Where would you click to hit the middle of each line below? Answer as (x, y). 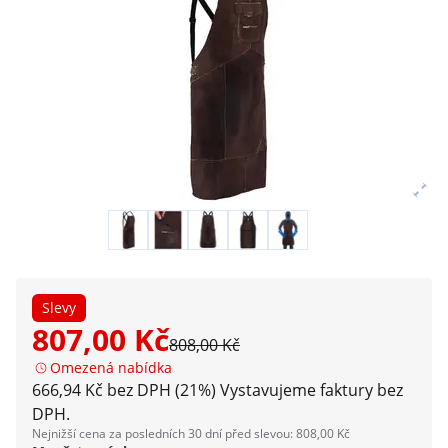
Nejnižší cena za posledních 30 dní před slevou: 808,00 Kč (191, 433)
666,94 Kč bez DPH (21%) (124, 390)
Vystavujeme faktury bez (311, 390)
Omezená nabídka (111, 367)
